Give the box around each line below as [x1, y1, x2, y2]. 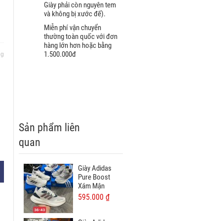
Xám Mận [77, 181, 105, 190]
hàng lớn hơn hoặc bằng [43, 40, 111, 50]
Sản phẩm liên [18, 121, 80, 134]
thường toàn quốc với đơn [43, 32, 117, 41]
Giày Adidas [77, 163, 111, 173]
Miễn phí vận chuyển [43, 23, 101, 32]
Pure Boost [77, 172, 110, 182]
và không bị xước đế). [43, 9, 106, 18]
